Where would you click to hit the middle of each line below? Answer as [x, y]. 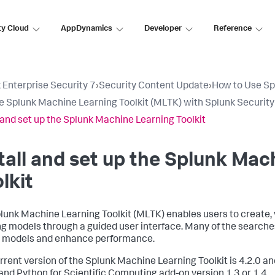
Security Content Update [154, 87]
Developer [163, 29]
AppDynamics [87, 29]
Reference [233, 29]
